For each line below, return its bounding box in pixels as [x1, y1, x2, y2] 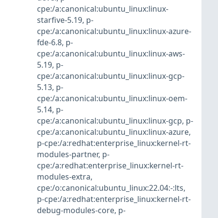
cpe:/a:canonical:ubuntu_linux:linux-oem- [37, 93, 187, 104]
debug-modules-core [37, 205, 114, 216]
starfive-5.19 [37, 15, 82, 26]
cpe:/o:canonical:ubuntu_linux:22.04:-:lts [37, 182, 183, 194]
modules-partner [37, 149, 98, 160]
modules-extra [37, 171, 91, 182]
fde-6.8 [37, 37, 62, 48]
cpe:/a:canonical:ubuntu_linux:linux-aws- [37, 48, 185, 59]
